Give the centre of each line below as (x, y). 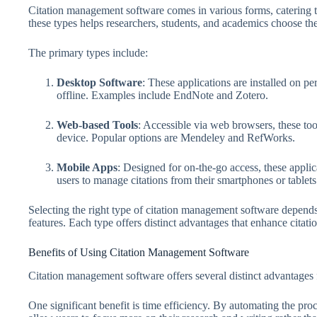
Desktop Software (99, 82)
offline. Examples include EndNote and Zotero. (162, 95)
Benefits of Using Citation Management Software (139, 252)
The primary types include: (88, 52)
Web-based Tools (97, 125)
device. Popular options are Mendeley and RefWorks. (176, 137)
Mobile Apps (87, 167)
